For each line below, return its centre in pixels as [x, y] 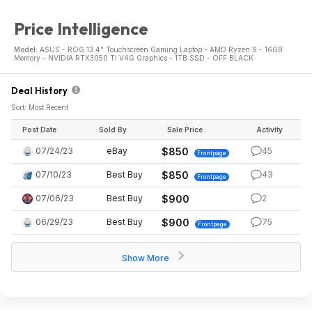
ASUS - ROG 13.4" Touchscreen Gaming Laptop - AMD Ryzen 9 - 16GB [161, 49]
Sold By [113, 130]
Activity [270, 130]
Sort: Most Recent [40, 107]
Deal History [41, 91]
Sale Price [185, 130]
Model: [27, 49]
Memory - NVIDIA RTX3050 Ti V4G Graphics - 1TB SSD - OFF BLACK [134, 58]
